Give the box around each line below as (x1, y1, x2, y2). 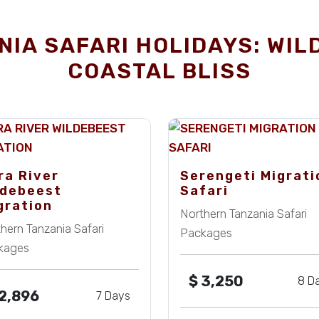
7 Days (96, 289, 130, 303)
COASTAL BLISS (68, 58, 251, 84)
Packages (180, 226, 232, 240)
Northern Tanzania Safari (180, 206, 307, 221)
